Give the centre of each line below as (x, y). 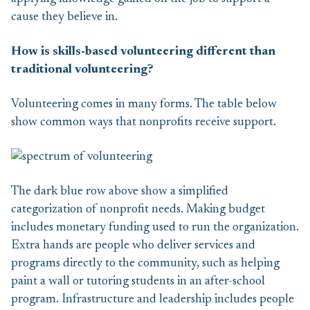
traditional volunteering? (82, 70)
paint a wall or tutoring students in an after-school (138, 282)
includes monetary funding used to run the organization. (155, 228)
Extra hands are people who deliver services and (133, 246)
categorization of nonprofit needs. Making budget (138, 210)
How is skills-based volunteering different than (143, 52)
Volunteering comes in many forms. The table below (144, 104)
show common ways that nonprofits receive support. (144, 122)
